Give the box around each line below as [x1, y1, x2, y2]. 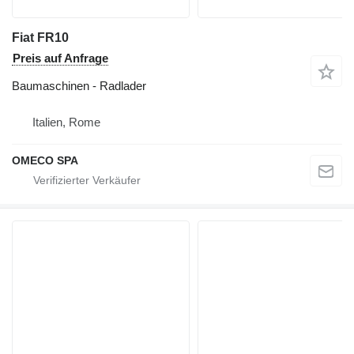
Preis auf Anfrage [13, 51, 108, 65]
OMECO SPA [12, 153, 78, 167]
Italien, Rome [32, 115, 100, 129]
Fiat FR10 [12, 30, 69, 44]
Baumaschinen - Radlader [12, 78, 146, 92]
